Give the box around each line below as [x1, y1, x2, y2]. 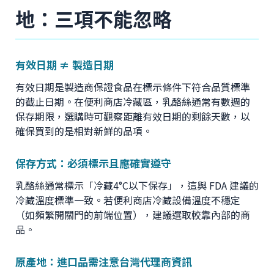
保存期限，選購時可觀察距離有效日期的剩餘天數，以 [15, 109, 250, 124]
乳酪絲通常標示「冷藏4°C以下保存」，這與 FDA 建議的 [15, 178, 259, 193]
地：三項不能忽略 [15, 4, 172, 32]
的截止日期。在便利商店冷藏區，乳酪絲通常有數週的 [15, 94, 250, 109]
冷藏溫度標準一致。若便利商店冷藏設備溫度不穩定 [15, 193, 240, 208]
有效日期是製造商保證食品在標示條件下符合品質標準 [15, 80, 250, 95]
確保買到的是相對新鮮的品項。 [15, 124, 152, 139]
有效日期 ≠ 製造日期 [15, 57, 114, 73]
